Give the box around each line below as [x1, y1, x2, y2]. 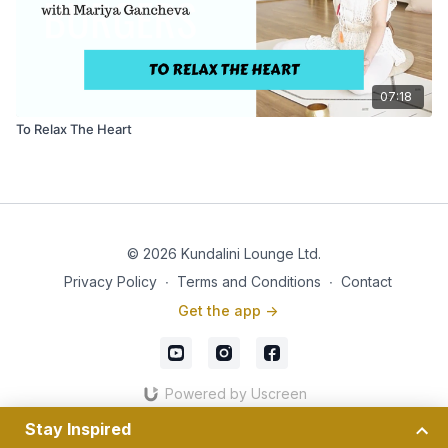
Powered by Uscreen [164, 385, 307, 402]
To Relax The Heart [16, 120, 132, 137]
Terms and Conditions [177, 273, 321, 290]
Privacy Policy [64, 273, 157, 290]
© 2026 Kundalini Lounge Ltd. [127, 245, 321, 262]
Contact [341, 273, 392, 290]
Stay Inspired [25, 419, 131, 439]
